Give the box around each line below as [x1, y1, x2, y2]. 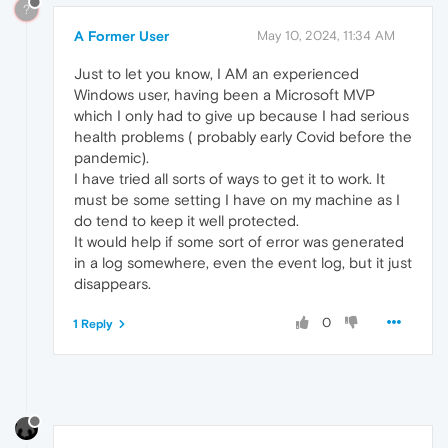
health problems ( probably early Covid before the [74, 128, 412, 146]
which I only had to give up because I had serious [74, 107, 409, 125]
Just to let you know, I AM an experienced [74, 65, 359, 83]
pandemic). [74, 149, 149, 167]
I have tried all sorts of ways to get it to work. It [74, 170, 385, 188]
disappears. [74, 275, 151, 293]
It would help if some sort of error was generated [74, 233, 404, 251]
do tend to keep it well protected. [74, 212, 299, 230]
